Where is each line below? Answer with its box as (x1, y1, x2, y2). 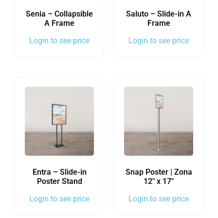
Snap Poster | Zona (125, 167, 192, 177)
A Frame (44, 18, 74, 28)
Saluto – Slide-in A (126, 9, 191, 19)
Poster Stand (36, 177, 82, 186)
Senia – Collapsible (26, 9, 93, 19)
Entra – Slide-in (32, 167, 87, 177)
